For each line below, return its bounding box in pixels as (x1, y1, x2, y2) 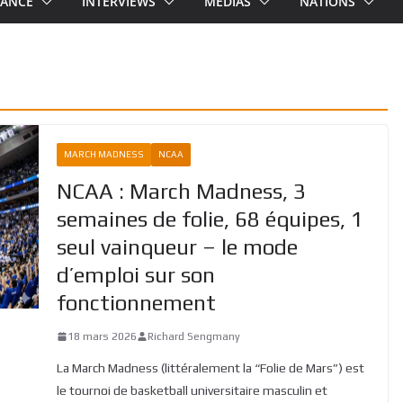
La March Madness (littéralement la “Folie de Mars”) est (56, 360, 364, 375)
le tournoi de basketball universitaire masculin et (56, 382, 327, 398)
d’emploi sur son (56, 262, 215, 287)
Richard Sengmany (147, 329, 240, 343)
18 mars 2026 (67, 329, 137, 343)
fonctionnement (56, 290, 216, 315)
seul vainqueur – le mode (56, 234, 298, 259)
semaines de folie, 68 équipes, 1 (56, 206, 363, 231)
